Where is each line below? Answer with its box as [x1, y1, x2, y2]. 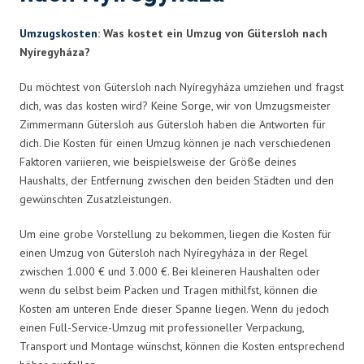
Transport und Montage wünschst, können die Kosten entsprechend [19, 338, 344, 353]
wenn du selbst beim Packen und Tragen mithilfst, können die [19, 282, 318, 297]
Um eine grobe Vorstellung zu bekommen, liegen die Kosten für [19, 226, 331, 241]
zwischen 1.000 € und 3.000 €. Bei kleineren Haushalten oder [19, 263, 320, 279]
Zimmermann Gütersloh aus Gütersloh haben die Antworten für [19, 116, 326, 132]
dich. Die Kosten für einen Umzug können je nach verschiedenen [19, 135, 331, 150]
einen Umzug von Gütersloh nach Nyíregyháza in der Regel [19, 245, 308, 260]
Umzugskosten [19, 25, 97, 41]
